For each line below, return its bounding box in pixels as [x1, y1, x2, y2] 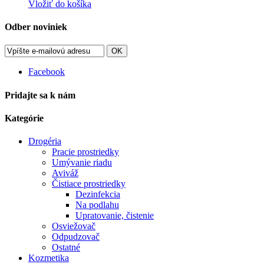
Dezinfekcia [75, 189, 120, 200]
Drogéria [28, 136, 61, 147]
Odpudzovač [52, 232, 100, 242]
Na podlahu [75, 200, 119, 210]
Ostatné [52, 242, 80, 253]
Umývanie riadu [52, 157, 112, 168]
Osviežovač [52, 221, 95, 232]
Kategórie [5, 113, 44, 123]
